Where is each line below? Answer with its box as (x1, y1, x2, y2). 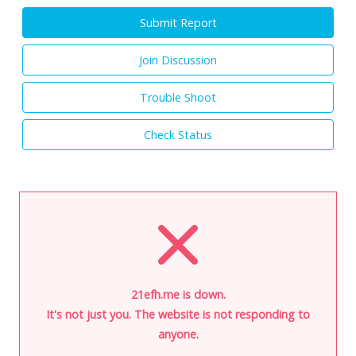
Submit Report (139, 14, 217, 30)
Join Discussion (139, 52, 217, 68)
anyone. (157, 326, 199, 342)
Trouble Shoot (140, 89, 216, 105)
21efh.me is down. (130, 286, 226, 302)
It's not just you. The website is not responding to (46, 306, 310, 322)
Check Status (144, 126, 212, 142)
